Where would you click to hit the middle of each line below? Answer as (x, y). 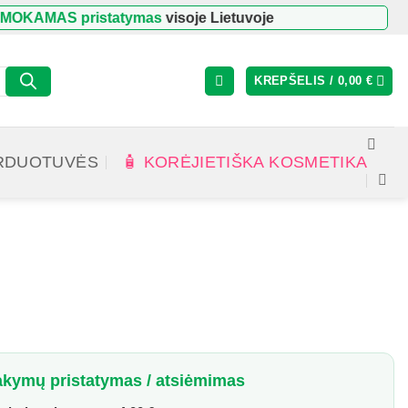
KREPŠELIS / (296, 81)
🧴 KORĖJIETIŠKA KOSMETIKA (245, 162)
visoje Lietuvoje (196, 17)
